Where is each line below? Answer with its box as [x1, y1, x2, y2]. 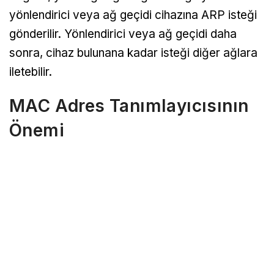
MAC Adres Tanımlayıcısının [9, 95, 249, 116]
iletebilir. [9, 64, 52, 79]
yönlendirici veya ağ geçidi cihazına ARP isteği [9, 7, 257, 22]
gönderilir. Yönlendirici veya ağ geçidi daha [9, 26, 237, 41]
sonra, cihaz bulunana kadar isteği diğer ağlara [9, 45, 257, 60]
